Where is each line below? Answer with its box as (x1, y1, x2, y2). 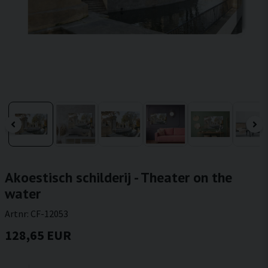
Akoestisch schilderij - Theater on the (5, 168, 232, 187)
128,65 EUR (5, 227, 71, 243)
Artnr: (5, 208, 31, 220)
